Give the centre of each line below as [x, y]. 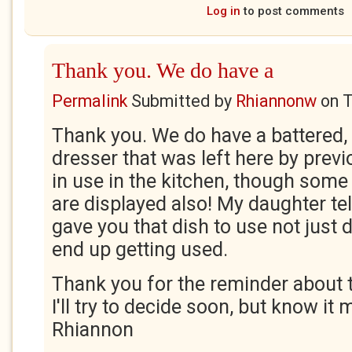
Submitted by [181, 101]
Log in [223, 11]
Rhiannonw [276, 101]
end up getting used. [140, 249]
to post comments [292, 11]
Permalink [90, 101]
